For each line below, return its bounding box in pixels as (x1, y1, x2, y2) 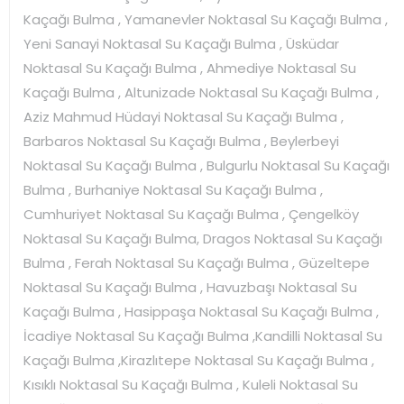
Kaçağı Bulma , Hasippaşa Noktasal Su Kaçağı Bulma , (23, 301, 379, 321)
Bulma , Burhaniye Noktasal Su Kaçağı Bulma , (23, 179, 323, 199)
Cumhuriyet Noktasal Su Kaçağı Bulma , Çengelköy (23, 204, 359, 224)
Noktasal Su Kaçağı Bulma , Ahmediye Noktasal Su (23, 58, 356, 78)
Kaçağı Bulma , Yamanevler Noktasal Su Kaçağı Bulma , (23, 9, 388, 29)
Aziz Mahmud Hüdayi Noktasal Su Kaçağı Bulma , (23, 106, 344, 126)
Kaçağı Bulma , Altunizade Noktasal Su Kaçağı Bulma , (23, 82, 379, 102)
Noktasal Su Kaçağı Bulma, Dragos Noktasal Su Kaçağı (23, 228, 382, 248)
